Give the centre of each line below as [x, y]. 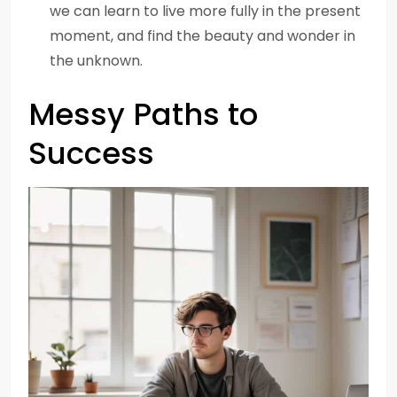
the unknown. [96, 61]
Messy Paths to [143, 114]
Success [91, 153]
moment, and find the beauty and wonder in [202, 36]
